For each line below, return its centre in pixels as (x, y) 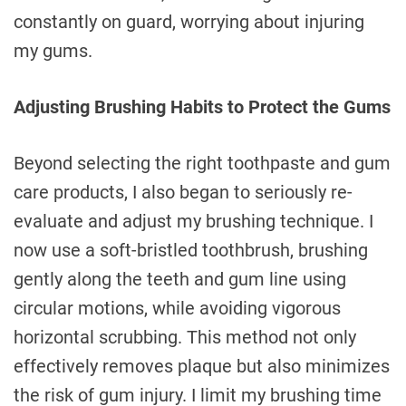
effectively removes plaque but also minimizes (202, 367)
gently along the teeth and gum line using (180, 280)
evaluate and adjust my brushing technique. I (193, 222)
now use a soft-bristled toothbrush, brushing (191, 251)
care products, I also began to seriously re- (183, 193)
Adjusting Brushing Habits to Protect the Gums (202, 107)
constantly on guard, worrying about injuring (189, 22)
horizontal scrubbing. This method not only (185, 338)
